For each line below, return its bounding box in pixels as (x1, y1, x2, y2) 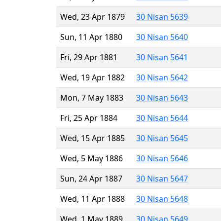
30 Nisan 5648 (136, 193, 188, 204)
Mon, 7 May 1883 (60, 92, 123, 103)
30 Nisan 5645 (136, 132, 188, 144)
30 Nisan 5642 (136, 72, 188, 83)
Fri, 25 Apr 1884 (60, 112, 117, 123)
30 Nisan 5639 (136, 11, 188, 22)
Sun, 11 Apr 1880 (60, 31, 122, 42)
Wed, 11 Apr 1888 (60, 193, 125, 204)
